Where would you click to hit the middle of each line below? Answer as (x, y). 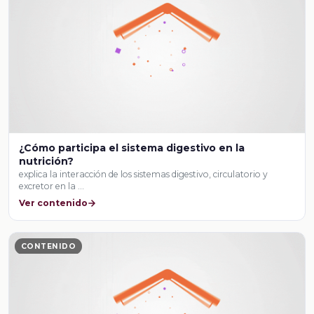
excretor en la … (52, 186)
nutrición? (47, 161)
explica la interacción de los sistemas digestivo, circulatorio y (144, 174)
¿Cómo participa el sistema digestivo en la (132, 148)
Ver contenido (54, 203)
